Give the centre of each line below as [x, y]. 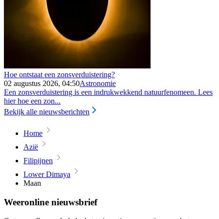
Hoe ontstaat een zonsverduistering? [59, 74]
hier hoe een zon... [32, 101]
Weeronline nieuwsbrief [51, 202]
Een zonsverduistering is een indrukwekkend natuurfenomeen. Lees [108, 92]
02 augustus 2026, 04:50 [42, 83]
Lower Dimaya [47, 174]
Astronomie [98, 83]
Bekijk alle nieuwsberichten [47, 111]
